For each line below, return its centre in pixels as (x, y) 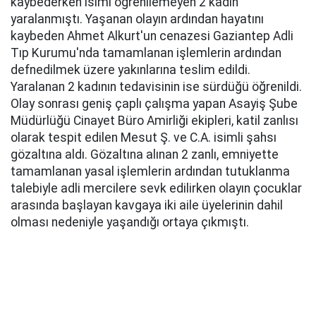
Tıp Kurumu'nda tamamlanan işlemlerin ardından (146, 53)
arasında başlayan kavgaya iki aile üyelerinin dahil (147, 205)
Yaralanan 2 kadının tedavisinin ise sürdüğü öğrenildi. (156, 87)
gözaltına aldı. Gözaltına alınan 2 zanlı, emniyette (145, 154)
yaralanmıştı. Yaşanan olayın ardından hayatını (137, 19)
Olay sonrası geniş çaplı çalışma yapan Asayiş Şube (154, 104)
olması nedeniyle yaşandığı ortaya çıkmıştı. (130, 222)
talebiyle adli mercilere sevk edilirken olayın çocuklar (156, 188)
